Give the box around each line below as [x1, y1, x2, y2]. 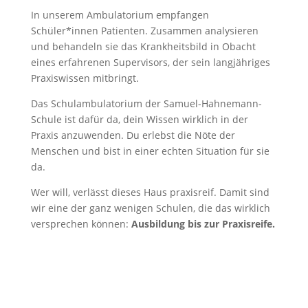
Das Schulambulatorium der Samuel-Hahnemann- [30, 97, 262, 111]
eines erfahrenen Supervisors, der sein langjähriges [30, 56, 270, 69]
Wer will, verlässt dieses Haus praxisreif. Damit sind [30, 186, 269, 199]
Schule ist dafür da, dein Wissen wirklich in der [30, 113, 248, 126]
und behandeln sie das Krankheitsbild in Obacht [30, 40, 256, 54]
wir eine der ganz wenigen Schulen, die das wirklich [30, 201, 270, 215]
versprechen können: [30, 217, 131, 231]
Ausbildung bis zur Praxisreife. [131, 217, 275, 231]
